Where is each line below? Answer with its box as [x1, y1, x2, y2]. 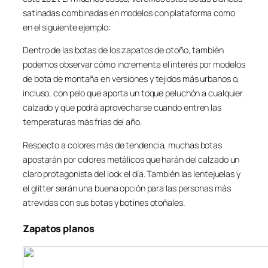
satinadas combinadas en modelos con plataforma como [23, 7, 235, 19]
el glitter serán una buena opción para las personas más [23, 182, 231, 194]
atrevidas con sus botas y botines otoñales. [23, 196, 185, 208]
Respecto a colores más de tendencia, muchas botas [23, 139, 223, 151]
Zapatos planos [23, 221, 95, 235]
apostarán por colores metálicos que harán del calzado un [23, 153, 240, 165]
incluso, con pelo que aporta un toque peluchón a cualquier [23, 87, 243, 99]
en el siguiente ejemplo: [23, 22, 111, 33]
